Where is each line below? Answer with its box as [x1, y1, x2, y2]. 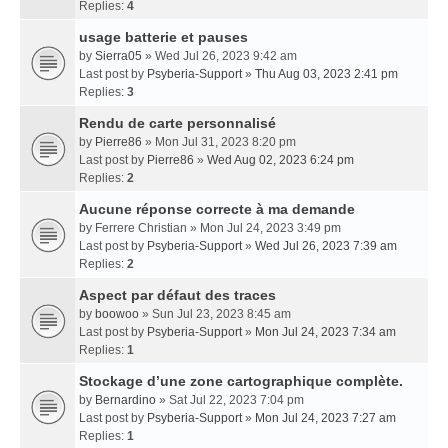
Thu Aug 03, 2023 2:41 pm [255, 67, 398, 81]
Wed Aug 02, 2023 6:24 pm [207, 153, 354, 167]
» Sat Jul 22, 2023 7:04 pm [156, 393, 304, 407]
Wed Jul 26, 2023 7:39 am [255, 239, 397, 253]
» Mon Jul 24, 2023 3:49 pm [187, 221, 341, 235]
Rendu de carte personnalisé [79, 115, 276, 131]
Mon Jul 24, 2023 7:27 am [255, 411, 396, 425]
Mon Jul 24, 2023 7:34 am [255, 325, 396, 339]
